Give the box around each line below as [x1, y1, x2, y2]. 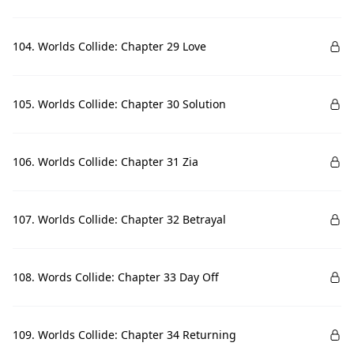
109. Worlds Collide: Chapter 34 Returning [13, 327, 236, 342]
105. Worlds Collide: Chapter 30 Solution [13, 96, 226, 111]
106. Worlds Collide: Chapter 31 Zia [13, 154, 198, 169]
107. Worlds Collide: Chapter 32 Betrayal [13, 212, 226, 227]
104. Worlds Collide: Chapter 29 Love [13, 39, 206, 54]
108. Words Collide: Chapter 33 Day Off [13, 269, 219, 284]
